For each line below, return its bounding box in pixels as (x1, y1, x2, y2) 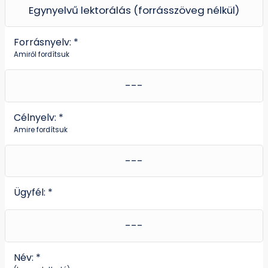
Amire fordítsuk (14, 124, 68, 135)
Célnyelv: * (14, 110, 63, 124)
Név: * (14, 251, 41, 265)
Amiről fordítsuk (14, 49, 69, 59)
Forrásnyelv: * (14, 35, 78, 49)
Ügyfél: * (14, 185, 53, 200)
